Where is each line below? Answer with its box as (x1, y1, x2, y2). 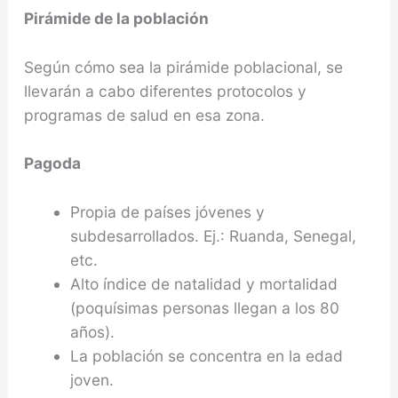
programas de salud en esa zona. (23, 105, 265, 124)
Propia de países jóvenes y (69, 203, 265, 222)
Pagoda (23, 154, 81, 173)
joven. (69, 370, 114, 390)
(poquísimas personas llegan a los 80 (69, 298, 339, 318)
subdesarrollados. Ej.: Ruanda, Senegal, (69, 227, 356, 246)
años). (69, 322, 115, 342)
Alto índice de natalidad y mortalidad (69, 275, 338, 294)
